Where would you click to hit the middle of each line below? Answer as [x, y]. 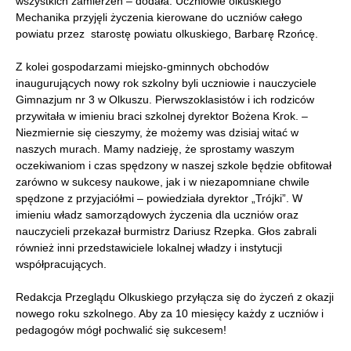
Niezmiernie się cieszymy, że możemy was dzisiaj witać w [157, 132]
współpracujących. [61, 264]
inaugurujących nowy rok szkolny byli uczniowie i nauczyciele [166, 83]
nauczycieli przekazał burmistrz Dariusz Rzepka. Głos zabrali [166, 231]
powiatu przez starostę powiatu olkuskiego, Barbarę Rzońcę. [170, 33]
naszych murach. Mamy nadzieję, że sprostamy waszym [155, 148]
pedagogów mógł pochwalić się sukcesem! [121, 329]
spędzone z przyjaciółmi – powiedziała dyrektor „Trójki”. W [159, 198]
